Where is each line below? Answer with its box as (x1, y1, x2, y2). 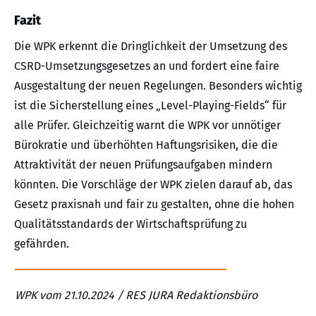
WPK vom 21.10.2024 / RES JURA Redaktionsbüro (15, 288, 257, 302)
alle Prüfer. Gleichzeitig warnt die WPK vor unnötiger (14, 118, 281, 132)
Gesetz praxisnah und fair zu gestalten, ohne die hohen (14, 197, 294, 211)
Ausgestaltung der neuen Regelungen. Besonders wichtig (14, 78, 302, 92)
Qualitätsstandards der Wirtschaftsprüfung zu (14, 217, 247, 231)
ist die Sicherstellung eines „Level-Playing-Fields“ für (14, 98, 286, 112)
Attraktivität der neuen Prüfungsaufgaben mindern (14, 157, 272, 171)
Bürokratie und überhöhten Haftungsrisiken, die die (14, 138, 278, 152)
